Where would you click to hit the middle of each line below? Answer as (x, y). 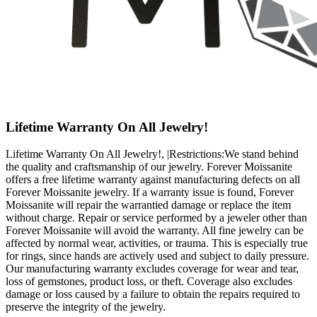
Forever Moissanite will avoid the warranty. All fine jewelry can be (155, 231)
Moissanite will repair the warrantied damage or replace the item (148, 205)
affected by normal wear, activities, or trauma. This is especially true (157, 243)
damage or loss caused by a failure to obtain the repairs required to (153, 294)
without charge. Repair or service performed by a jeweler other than (156, 218)
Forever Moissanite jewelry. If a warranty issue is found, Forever (150, 192)
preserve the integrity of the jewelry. (86, 307)
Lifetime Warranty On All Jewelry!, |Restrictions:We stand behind (152, 154)
